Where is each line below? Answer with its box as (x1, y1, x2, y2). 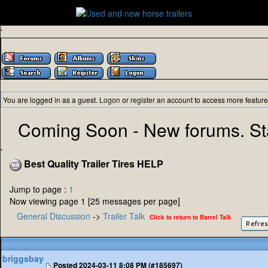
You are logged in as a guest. (3, 95, 99, 105)
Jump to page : (10, 183, 69, 196)
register (130, 95, 155, 105)
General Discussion (17, 210, 90, 223)
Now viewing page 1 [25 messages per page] (10, 195, 180, 208)
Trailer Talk (103, 210, 145, 223)
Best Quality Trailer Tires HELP (22, 157, 163, 171)
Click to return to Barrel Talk (150, 213, 232, 222)
